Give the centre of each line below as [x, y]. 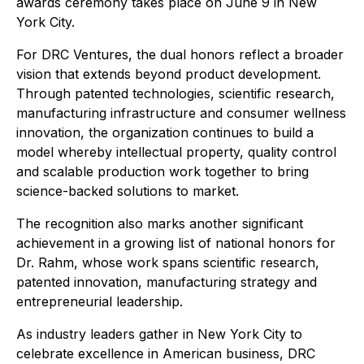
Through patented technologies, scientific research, [175, 93]
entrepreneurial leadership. [100, 301]
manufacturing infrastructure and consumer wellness [181, 113]
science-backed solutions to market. [128, 191]
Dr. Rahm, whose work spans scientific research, [168, 262]
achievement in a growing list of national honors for [176, 243]
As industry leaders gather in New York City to [159, 334]
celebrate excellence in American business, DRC [166, 353]
